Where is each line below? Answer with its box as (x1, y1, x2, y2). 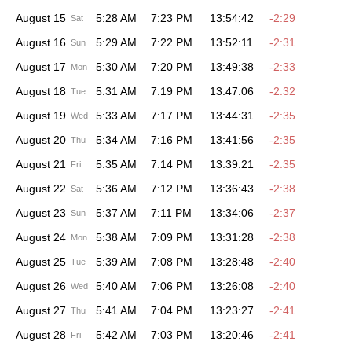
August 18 (16, 85, 66, 98)
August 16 (16, 36, 66, 49)
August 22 (16, 182, 66, 196)
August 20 (16, 134, 66, 147)
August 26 (16, 280, 66, 293)
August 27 (16, 304, 66, 317)
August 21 (16, 158, 66, 171)
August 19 (16, 109, 66, 123)
